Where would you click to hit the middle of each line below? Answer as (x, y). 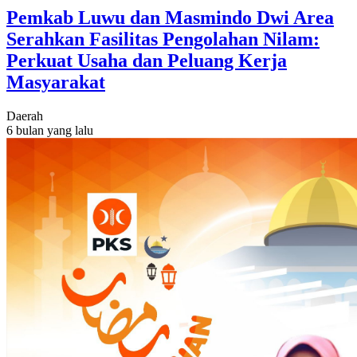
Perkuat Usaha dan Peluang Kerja (147, 61)
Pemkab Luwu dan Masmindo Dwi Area (170, 18)
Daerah (25, 116)
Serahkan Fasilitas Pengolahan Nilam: (163, 39)
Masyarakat (56, 82)
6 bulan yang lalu (50, 131)
